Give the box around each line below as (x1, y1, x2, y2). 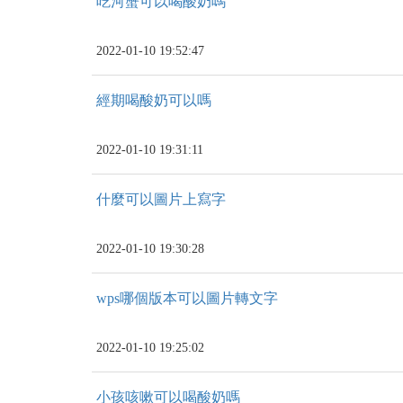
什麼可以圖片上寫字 (96, 192, 226, 207)
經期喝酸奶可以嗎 (96, 93, 211, 108)
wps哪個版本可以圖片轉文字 (96, 291, 278, 306)
